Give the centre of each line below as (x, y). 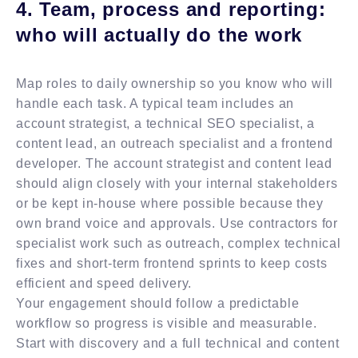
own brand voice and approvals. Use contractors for (177, 223)
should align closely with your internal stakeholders (177, 183)
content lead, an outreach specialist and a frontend (175, 143)
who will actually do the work (159, 34)
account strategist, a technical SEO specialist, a (166, 123)
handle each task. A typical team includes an (155, 103)
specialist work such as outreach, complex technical (179, 243)
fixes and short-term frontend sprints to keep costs (172, 263)
